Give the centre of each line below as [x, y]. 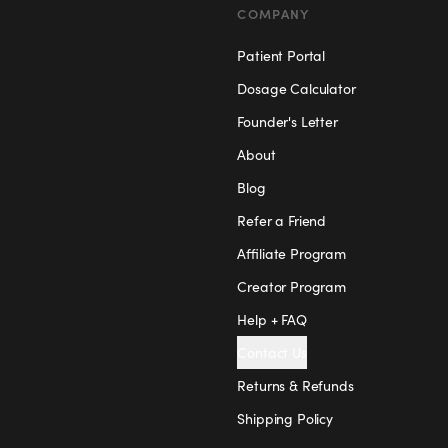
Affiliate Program [291, 253]
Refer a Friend [282, 220]
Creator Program [291, 286]
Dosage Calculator [296, 88]
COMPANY [273, 13]
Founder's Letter [287, 121]
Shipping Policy [285, 418]
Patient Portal [281, 55]
